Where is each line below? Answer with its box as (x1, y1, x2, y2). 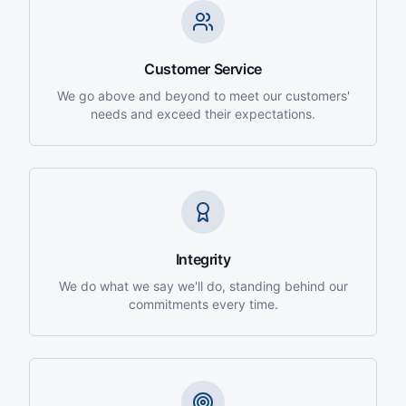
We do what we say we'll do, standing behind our (58, 278, 348, 294)
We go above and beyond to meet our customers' (56, 88, 350, 103)
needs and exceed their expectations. (91, 106, 315, 121)
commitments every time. (128, 296, 278, 312)
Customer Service (144, 60, 262, 78)
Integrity (175, 250, 231, 268)
